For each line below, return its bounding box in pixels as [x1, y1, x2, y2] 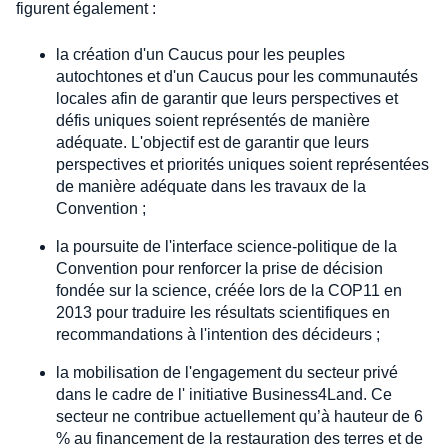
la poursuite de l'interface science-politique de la [56, 238, 397, 256]
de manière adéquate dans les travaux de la [56, 178, 366, 196]
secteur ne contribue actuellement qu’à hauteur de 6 [56, 408, 423, 426]
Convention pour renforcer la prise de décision [56, 260, 383, 278]
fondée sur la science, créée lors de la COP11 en [56, 282, 402, 300]
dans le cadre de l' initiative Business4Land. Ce [56, 386, 392, 404]
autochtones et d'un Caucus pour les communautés [56, 68, 418, 86]
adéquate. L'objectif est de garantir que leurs [56, 134, 369, 152]
